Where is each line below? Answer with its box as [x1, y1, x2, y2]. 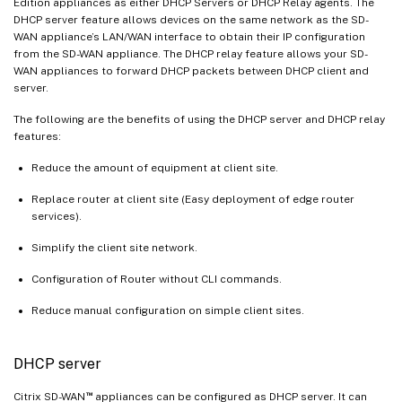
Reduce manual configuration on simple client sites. [31, 303, 304, 317]
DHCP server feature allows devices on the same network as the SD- [13, 13, 369, 26]
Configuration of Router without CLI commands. [31, 272, 282, 285]
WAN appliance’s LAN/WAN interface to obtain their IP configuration [13, 30, 365, 43]
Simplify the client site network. [31, 240, 197, 254]
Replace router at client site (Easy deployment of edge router [31, 192, 354, 205]
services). [31, 209, 82, 223]
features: [13, 129, 61, 143]
